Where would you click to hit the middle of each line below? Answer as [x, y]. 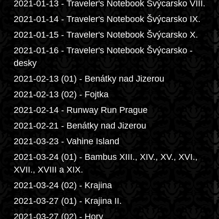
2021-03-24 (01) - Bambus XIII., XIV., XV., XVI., [106, 157]
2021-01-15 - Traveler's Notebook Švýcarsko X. [106, 35]
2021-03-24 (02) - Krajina [63, 185]
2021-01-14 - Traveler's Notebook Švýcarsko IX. [107, 19]
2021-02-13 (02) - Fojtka [61, 94]
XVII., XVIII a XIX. [48, 170]
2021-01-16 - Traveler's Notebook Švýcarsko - [103, 50]
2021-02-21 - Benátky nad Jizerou [80, 126]
